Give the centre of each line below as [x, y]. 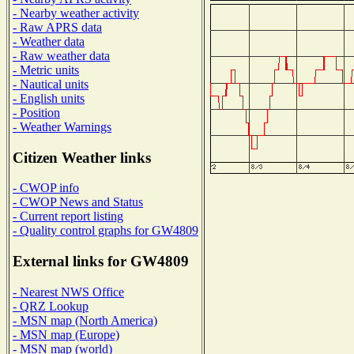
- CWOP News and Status [78, 202]
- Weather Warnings [62, 126]
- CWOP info [46, 188]
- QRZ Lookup [51, 306]
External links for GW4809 [101, 262]
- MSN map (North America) [85, 320]
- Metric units [46, 70]
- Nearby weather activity [76, 13]
